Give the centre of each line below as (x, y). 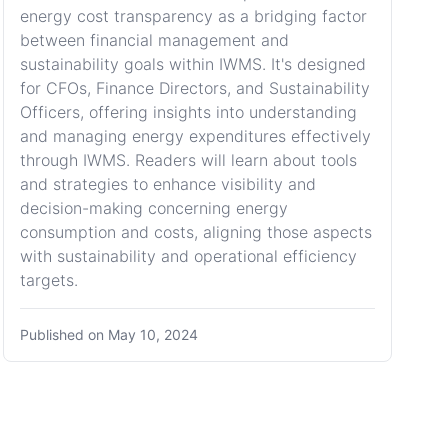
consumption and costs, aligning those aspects (195, 232)
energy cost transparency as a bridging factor (193, 16)
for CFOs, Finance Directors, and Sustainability (194, 88)
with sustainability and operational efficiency (188, 256)
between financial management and (154, 40)
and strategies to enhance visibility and (167, 184)
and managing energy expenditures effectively (195, 136)
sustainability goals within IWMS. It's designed (192, 64)
